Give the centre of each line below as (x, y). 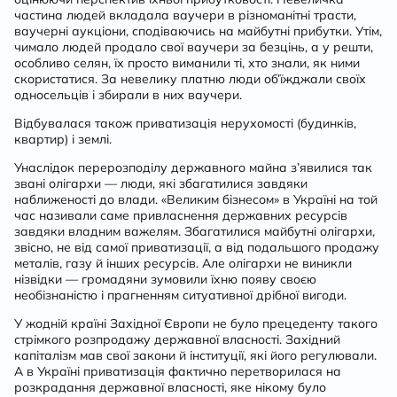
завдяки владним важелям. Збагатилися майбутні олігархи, (195, 231)
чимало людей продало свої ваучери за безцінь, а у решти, (194, 47)
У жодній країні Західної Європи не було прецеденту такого (196, 323)
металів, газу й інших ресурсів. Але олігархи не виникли (183, 263)
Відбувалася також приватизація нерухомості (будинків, (185, 123)
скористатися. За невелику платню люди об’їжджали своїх (190, 79)
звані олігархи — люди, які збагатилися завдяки (161, 183)
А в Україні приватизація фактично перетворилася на (178, 371)
